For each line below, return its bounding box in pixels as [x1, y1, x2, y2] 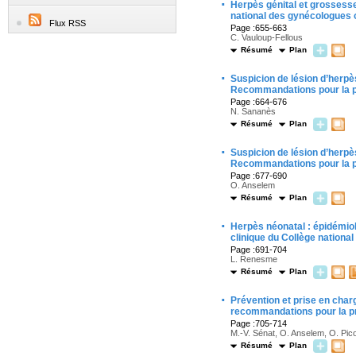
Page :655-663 [230, 23, 287, 33]
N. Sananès [230, 106, 276, 116]
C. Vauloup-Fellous [230, 33, 303, 42]
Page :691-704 [230, 245, 287, 254]
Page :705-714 [230, 319, 287, 328]
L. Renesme [230, 254, 277, 264]
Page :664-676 [230, 97, 287, 106]
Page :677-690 [230, 171, 287, 180]
